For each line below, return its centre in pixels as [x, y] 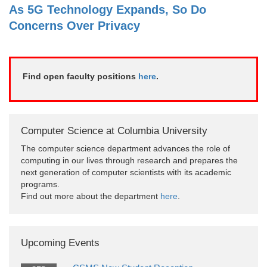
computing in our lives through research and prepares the [129, 160]
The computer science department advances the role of [125, 148]
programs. [40, 184]
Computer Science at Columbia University [114, 131]
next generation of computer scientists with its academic [126, 172]
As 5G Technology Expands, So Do [108, 9]
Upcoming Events [60, 243]
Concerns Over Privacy [74, 25]
